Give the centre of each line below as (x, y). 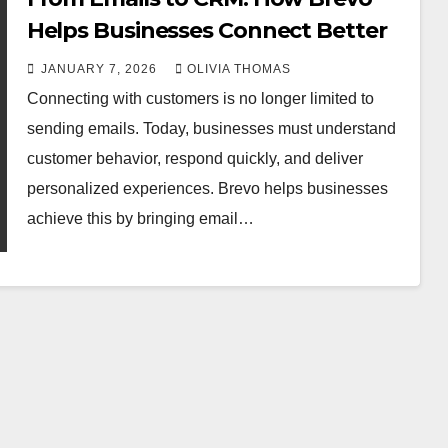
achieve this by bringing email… (140, 218)
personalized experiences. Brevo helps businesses (207, 188)
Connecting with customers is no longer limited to (200, 98)
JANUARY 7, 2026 (100, 68)
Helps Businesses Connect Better (206, 30)
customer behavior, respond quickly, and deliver (194, 158)
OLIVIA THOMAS (238, 68)
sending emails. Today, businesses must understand (211, 128)
